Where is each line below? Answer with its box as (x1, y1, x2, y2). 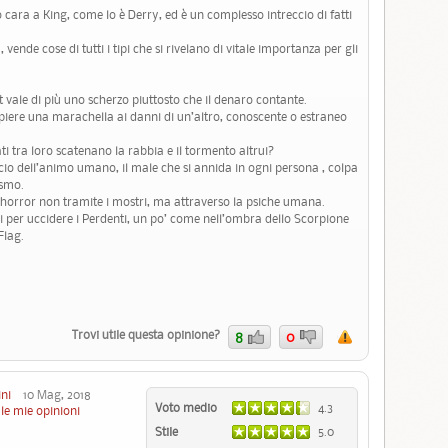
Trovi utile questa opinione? (72, 325, 225, 343)
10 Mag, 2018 (11, 386, 91, 404)
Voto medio (155, 399, 220, 417)
